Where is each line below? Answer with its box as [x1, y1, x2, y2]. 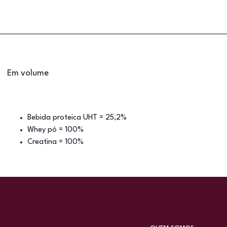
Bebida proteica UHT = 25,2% [27, 114, 127, 122]
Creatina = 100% [27, 138, 84, 146]
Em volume [7, 69, 49, 78]
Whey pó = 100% [27, 126, 84, 134]
